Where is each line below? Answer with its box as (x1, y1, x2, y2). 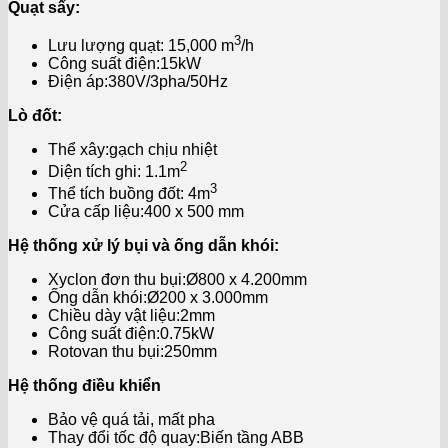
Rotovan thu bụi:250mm (48, 343, 217, 361)
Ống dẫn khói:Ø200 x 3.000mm (48, 289, 268, 307)
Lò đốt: (8, 106, 62, 124)
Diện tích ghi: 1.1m (48, 163, 180, 181)
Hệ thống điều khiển (8, 377, 161, 395)
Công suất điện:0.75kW (48, 325, 214, 343)
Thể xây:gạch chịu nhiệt (48, 140, 217, 158)
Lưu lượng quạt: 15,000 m (48, 36, 234, 54)
